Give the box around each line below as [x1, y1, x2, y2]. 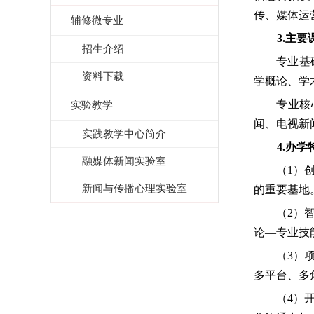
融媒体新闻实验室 [82, 155, 166, 167]
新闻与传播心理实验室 [82, 182, 187, 194]
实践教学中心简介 [82, 128, 166, 139]
